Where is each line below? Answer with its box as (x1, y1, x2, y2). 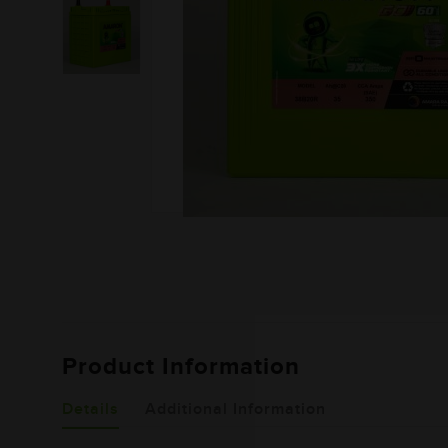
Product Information (62, 352, 300, 381)
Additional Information (145, 400, 326, 419)
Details (62, 400, 119, 419)
